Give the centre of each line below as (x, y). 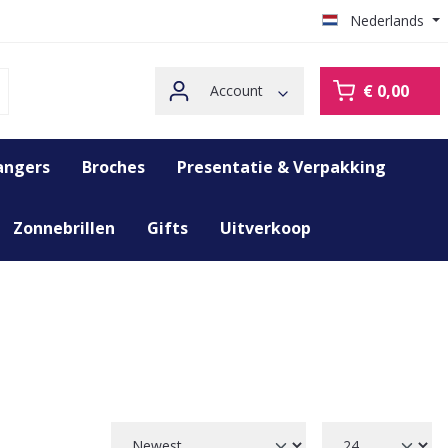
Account (236, 90)
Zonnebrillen (64, 228)
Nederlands (387, 20)
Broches (113, 167)
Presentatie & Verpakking (281, 167)
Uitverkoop (265, 228)
